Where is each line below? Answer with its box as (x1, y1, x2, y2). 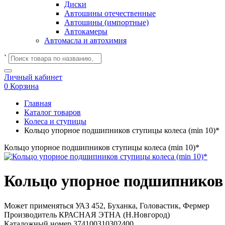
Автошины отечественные (64, 9, 156, 18)
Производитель (4, 210, 59, 219)
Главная (24, 99, 51, 107)
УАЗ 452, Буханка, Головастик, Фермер (75, 201, 209, 210)
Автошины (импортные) (64, 18, 149, 27)
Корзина (10, 82, 39, 90)
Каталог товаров (24, 108, 81, 117)
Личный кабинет (4, 73, 62, 81)
